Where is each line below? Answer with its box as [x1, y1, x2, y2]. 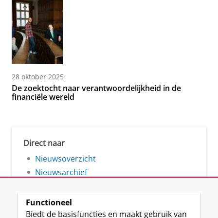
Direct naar [23, 138, 65, 149]
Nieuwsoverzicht [35, 153, 96, 164]
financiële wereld [12, 91, 74, 103]
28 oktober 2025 [12, 72, 64, 82]
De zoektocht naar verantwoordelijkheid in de [12, 83, 181, 94]
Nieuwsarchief [35, 167, 87, 178]
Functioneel [26, 197, 72, 208]
